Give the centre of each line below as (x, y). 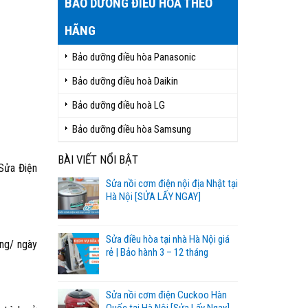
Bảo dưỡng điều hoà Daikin (125, 81)
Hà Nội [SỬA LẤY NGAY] (153, 197)
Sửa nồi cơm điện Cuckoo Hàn (166, 295)
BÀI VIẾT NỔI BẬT (98, 159)
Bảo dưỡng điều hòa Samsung (131, 129)
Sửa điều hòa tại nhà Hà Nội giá (167, 239)
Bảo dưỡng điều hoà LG (118, 105)
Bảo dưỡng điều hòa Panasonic (134, 57)
